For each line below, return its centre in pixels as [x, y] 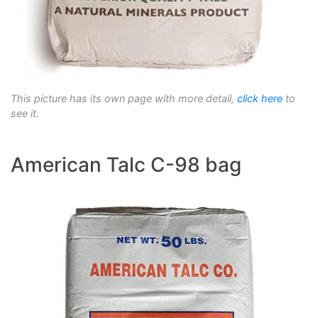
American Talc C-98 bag [126, 165]
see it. [25, 114]
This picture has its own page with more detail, [124, 99]
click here [260, 99]
